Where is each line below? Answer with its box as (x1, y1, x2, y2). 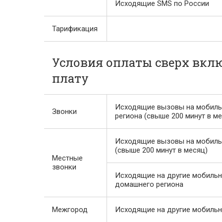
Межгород (52, 205, 88, 214)
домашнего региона (115, 180, 183, 189)
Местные (52, 154, 83, 163)
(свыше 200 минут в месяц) (115, 146, 208, 155)
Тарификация (52, 24, 98, 33)
